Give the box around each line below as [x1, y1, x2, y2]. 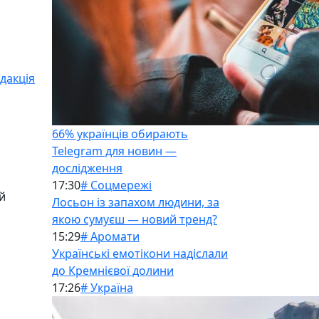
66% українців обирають [52, 126, 188, 142]
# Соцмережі [80, 177, 152, 193]
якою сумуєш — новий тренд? [52, 211, 217, 227]
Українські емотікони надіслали [52, 246, 228, 261]
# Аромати [80, 229, 140, 244]
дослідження [52, 160, 122, 176]
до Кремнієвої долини [52, 263, 174, 278]
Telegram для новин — [52, 143, 177, 159]
